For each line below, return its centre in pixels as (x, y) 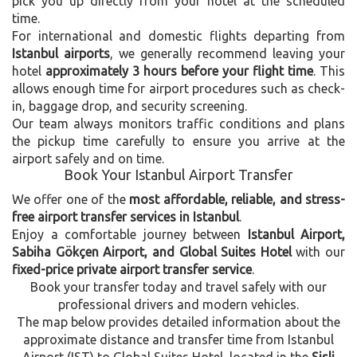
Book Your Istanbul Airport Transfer (178, 174)
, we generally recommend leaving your (228, 53)
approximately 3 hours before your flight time (179, 71)
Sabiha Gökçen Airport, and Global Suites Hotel (152, 251)
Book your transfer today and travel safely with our (178, 286)
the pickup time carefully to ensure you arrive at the (178, 141)
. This (329, 71)
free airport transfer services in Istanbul (126, 216)
